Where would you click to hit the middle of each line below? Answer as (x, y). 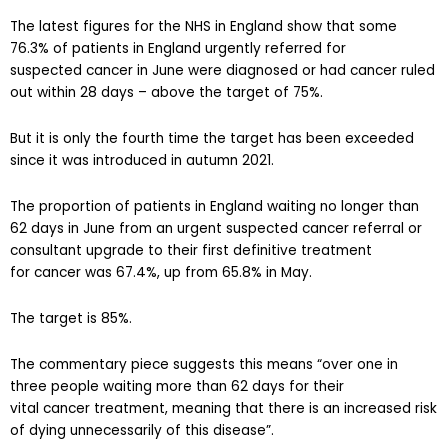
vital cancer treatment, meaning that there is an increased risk (223, 390)
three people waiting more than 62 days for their (177, 368)
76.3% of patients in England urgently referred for (178, 30)
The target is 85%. (71, 300)
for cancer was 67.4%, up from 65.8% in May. (161, 254)
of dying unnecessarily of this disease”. (142, 412)
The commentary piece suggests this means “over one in (204, 346)
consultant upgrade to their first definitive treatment (191, 232)
